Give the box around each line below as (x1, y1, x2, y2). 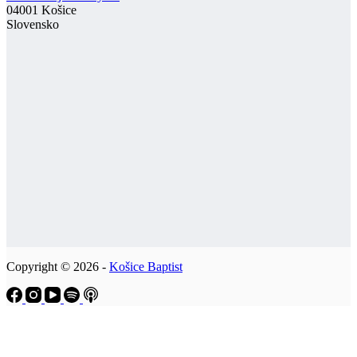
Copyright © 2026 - (6, 259, 109, 273)
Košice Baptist (109, 259, 182, 273)
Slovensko (6, 17, 59, 31)
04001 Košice (6, 2, 76, 17)
